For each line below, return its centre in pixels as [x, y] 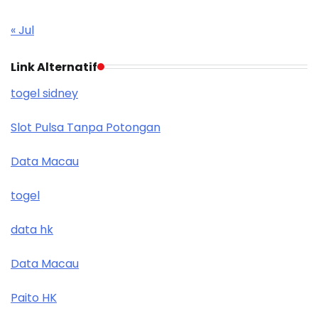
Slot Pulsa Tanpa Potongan [86, 127]
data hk [32, 229]
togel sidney [44, 93]
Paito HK [34, 297]
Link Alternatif [54, 67]
